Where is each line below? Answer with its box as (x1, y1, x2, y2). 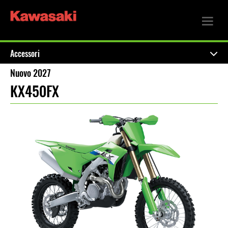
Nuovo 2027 (10, 67, 51, 79)
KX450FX (10, 81, 59, 101)
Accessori (10, 48, 40, 59)
